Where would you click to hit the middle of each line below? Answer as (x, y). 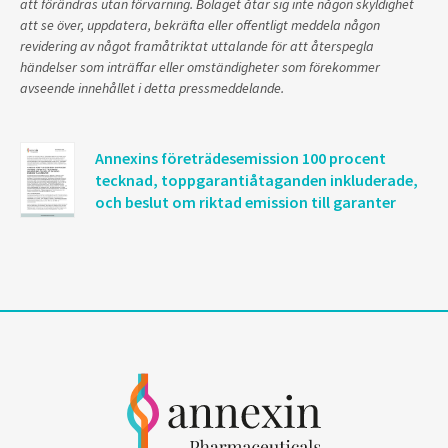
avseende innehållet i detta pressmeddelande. (152, 88)
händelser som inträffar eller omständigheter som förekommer (200, 67)
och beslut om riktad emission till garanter (245, 202)
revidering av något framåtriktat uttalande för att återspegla (197, 46)
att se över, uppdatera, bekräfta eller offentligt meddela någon (200, 25)
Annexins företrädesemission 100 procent (240, 158)
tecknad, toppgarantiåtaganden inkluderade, (256, 180)
